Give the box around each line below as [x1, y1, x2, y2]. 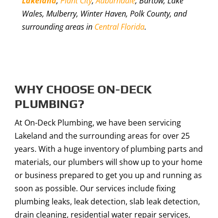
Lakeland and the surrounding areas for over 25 [15, 130, 190, 142]
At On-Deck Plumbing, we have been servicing [15, 117, 181, 128]
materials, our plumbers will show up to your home [15, 157, 202, 168]
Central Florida [94, 21, 145, 33]
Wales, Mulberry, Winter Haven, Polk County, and [21, 8, 187, 19]
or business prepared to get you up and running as [15, 170, 202, 181]
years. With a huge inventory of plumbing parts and [15, 144, 203, 155]
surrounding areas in [21, 21, 94, 33]
